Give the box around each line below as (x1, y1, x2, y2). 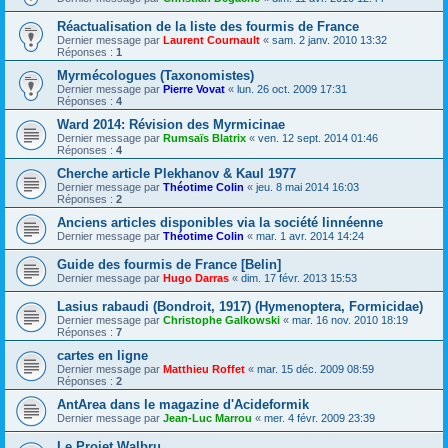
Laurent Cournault (163, 34, 260, 47)
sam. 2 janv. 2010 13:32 (272, 34, 387, 47)
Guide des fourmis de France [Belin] (57, 257, 281, 273)
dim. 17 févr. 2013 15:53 (241, 272, 357, 285)
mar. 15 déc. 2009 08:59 (257, 363, 374, 376)
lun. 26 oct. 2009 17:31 (237, 83, 347, 96)
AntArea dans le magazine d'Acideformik (57, 397, 309, 413)
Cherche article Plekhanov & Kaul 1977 (57, 166, 296, 182)
